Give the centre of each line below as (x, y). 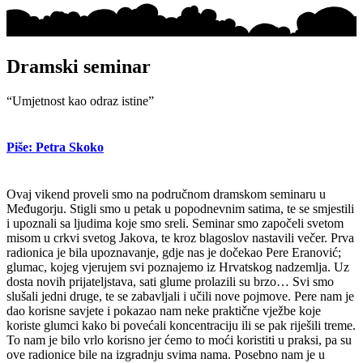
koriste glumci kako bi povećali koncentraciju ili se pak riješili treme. (181, 325)
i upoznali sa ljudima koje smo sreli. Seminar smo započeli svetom (175, 223)
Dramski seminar (79, 67)
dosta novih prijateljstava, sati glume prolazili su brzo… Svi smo (170, 281)
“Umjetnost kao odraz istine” (80, 101)
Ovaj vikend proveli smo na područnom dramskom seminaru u (166, 194)
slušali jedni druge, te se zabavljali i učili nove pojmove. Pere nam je (180, 296)
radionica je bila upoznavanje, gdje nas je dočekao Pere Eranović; (174, 252)
